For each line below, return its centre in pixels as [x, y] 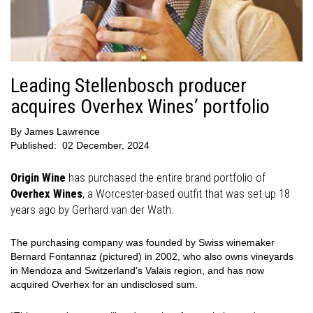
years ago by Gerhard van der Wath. [92, 210]
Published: [35, 146]
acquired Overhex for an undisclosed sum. [104, 285]
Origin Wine [38, 178]
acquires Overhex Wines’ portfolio [140, 107]
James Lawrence [62, 132]
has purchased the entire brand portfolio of [166, 178]
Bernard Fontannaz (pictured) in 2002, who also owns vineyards [152, 257]
